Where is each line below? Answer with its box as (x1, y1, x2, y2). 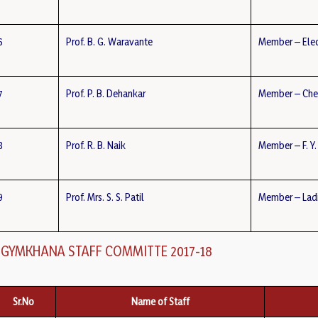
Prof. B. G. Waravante (66, 35, 153, 48)
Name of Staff (131, 295, 190, 307)
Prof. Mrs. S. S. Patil (66, 191, 145, 203)
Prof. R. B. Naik (66, 139, 126, 151)
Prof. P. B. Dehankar (66, 87, 146, 99)
